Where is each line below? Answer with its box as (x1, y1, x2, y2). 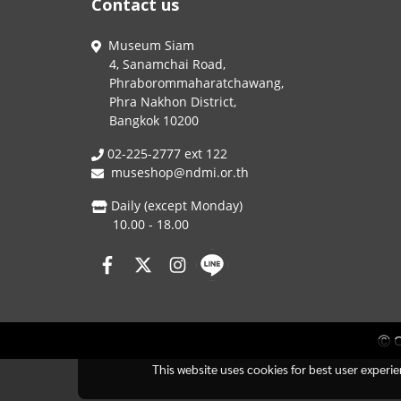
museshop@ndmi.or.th (111, 164, 249, 181)
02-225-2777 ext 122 (104, 145, 227, 162)
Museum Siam (104, 37, 194, 54)
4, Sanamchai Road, (91, 55, 229, 73)
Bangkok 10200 (91, 112, 199, 129)
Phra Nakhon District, (91, 93, 236, 110)
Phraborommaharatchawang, (91, 74, 284, 91)
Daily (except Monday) (107, 197, 243, 214)
